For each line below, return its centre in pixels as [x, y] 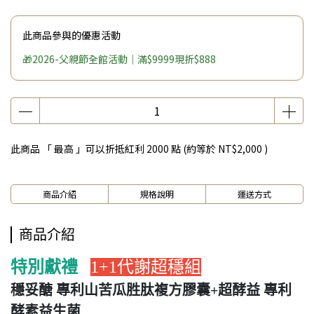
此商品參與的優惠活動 [71, 35]
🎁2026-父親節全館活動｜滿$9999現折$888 [119, 59]
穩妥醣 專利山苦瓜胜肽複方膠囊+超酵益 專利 [151, 290]
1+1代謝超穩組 [146, 267]
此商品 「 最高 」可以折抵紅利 [78, 149]
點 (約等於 [193, 149]
